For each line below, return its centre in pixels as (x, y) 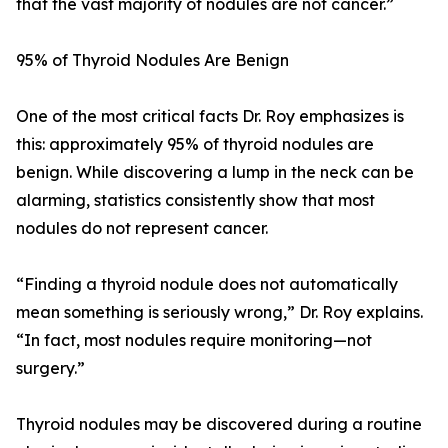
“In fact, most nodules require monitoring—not (194, 340)
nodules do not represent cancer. (142, 228)
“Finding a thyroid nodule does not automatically (207, 284)
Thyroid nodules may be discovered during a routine (219, 424)
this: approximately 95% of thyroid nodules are (195, 144)
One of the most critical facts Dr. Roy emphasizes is (210, 116)
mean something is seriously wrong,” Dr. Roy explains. (219, 312)
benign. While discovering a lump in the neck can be (215, 172)
